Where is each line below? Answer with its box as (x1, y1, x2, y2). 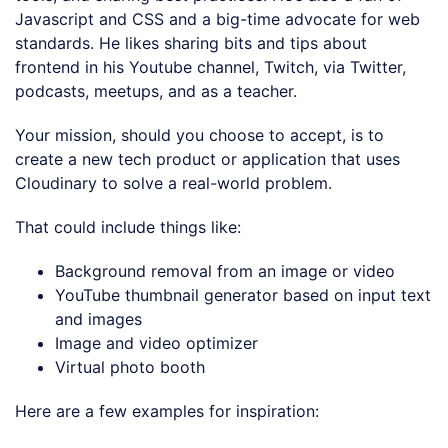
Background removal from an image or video (55, 260, 395, 281)
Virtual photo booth (55, 356, 205, 377)
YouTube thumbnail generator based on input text (55, 284, 431, 305)
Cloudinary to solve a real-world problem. (15, 172, 332, 193)
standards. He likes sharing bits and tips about (15, 32, 367, 53)
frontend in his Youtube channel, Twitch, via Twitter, (15, 56, 406, 77)
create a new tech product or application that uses (15, 148, 400, 169)
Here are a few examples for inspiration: (15, 400, 319, 421)
